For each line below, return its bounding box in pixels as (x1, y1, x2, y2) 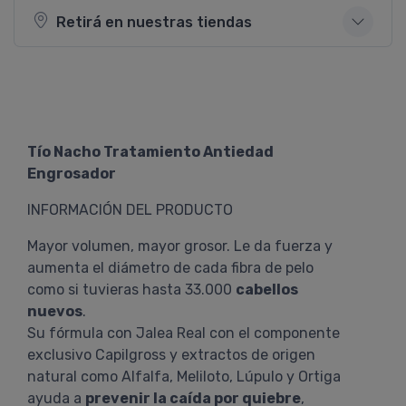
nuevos (27, 303, 82, 320)
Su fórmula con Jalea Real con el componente (27, 324, 340, 342)
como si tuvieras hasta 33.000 (27, 281, 236, 298)
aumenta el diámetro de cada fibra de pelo (27, 259, 314, 276)
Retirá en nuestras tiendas (56, 13, 252, 31)
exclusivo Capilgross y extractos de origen (27, 346, 315, 363)
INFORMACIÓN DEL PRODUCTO (27, 201, 233, 218)
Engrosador (27, 165, 116, 182)
